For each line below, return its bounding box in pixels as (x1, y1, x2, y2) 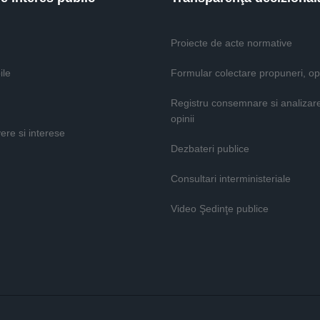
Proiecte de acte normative (171, 37, 292, 49)
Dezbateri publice (171, 143, 249, 154)
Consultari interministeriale (171, 173, 291, 184)
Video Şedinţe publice (171, 203, 269, 214)
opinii (171, 113, 194, 124)
